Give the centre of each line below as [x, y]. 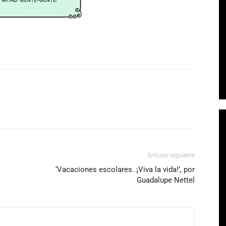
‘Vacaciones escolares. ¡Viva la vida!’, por [125, 169]
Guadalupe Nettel [166, 180]
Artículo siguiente [171, 155]
